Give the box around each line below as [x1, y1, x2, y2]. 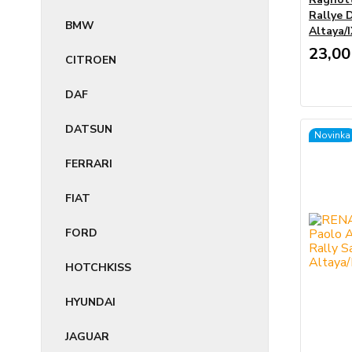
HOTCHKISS [65, 260, 131, 275]
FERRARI [65, 156, 112, 171]
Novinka [313, 129, 350, 141]
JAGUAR [65, 329, 109, 344]
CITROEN [65, 53, 116, 68]
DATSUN [65, 122, 112, 137]
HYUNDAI [65, 295, 115, 310]
